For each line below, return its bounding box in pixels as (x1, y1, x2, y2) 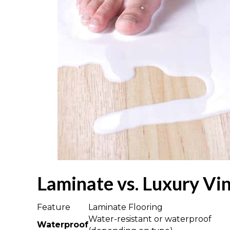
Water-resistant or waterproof (88, 214, 212, 224)
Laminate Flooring (88, 202, 163, 212)
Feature (37, 202, 70, 212)
